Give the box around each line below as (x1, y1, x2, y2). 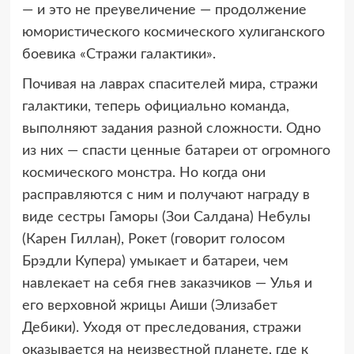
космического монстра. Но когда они (21, 165, 265, 180)
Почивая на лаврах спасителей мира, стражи (21, 77, 318, 92)
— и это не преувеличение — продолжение (21, 2, 307, 17)
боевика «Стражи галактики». (21, 47, 216, 62)
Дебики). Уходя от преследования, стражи (21, 320, 301, 335)
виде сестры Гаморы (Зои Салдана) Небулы (21, 209, 311, 224)
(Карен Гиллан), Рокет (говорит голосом (21, 232, 285, 247)
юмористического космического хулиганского (21, 24, 325, 40)
